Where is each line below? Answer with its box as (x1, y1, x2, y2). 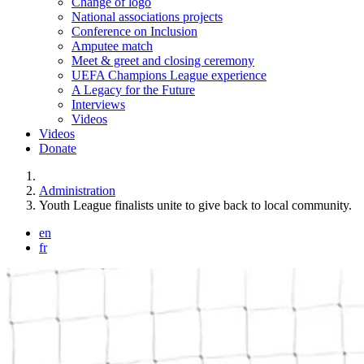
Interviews (71, 97, 125, 111)
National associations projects (71, 10, 223, 24)
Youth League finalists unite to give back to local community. (39, 198, 352, 212)
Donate (39, 141, 76, 155)
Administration (39, 184, 115, 197)
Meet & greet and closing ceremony (71, 54, 254, 67)
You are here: (6, 169, 75, 183)
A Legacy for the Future (71, 83, 195, 97)
